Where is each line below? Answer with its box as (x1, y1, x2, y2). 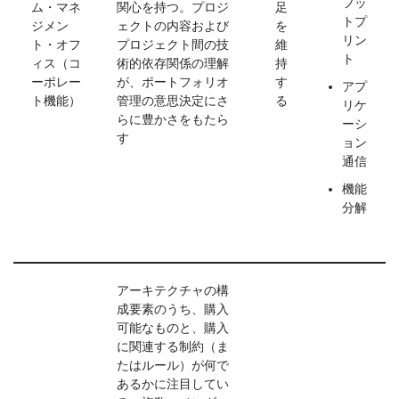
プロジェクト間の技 (117, 37, 229, 52)
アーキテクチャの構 (117, 283, 229, 297)
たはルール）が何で (117, 358, 229, 372)
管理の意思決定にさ (117, 94, 229, 108)
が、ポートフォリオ (117, 75, 229, 89)
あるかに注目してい (117, 377, 229, 391)
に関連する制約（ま (117, 339, 229, 354)
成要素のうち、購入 (117, 302, 229, 316)
